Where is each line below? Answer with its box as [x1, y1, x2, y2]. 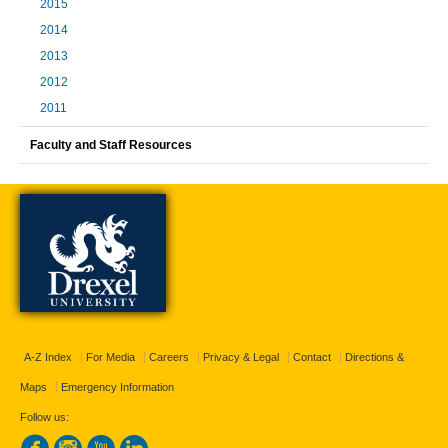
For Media [86, 350, 135, 363]
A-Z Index [24, 350, 72, 363]
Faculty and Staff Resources [30, 137, 192, 152]
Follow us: [20, 410, 69, 423]
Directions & [345, 350, 404, 363]
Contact [293, 350, 331, 363]
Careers [149, 350, 189, 363]
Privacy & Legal [203, 350, 279, 363]
